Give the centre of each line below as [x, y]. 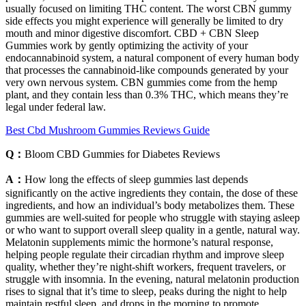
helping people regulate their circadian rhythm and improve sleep [145, 254]
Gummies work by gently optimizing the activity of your [127, 45]
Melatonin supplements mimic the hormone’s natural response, [139, 242]
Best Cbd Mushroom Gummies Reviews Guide [108, 130]
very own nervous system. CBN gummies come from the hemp [141, 82]
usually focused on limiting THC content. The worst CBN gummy [149, 8]
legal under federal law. [56, 107]
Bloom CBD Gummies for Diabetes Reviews [122, 154]
